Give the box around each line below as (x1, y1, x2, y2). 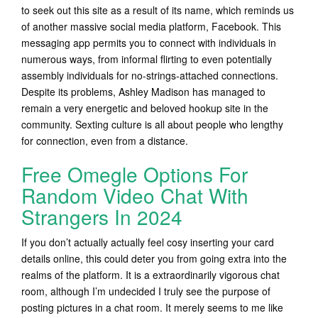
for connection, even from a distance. (21, 133, 188, 148)
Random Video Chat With (21, 181, 248, 209)
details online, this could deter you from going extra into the (21, 251, 287, 265)
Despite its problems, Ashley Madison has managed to (21, 84, 265, 99)
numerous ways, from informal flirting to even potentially (21, 52, 272, 66)
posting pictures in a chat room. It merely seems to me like (21, 300, 283, 314)
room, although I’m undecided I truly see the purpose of (21, 284, 270, 298)
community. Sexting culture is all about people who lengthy (21, 117, 283, 131)
